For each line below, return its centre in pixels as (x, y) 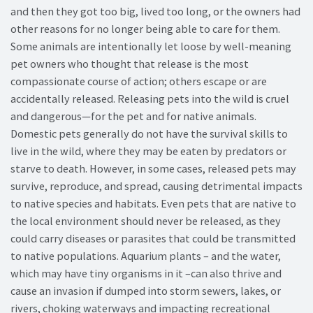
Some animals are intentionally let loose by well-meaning (151, 46)
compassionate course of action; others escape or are (139, 81)
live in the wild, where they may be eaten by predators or (148, 151)
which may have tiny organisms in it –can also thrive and (146, 274)
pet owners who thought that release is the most (130, 64)
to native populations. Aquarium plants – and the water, (146, 256)
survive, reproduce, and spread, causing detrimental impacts (156, 186)
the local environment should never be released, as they (146, 221)
